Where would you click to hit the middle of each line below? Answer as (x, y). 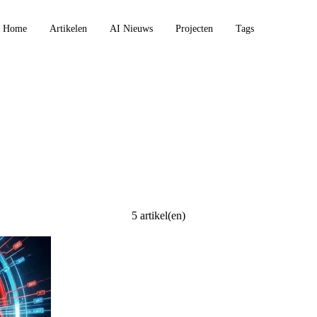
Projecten (194, 28)
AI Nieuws (131, 28)
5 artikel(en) (158, 216)
